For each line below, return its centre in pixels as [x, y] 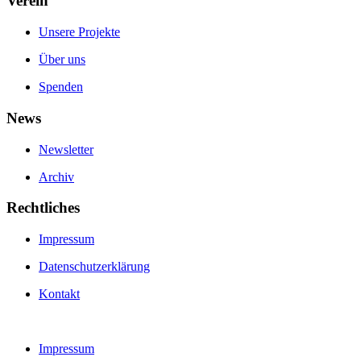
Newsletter [66, 149]
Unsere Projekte [79, 32]
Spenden [61, 87]
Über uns [62, 60]
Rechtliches [43, 208]
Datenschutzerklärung [94, 266]
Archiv [56, 176]
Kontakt [59, 293]
